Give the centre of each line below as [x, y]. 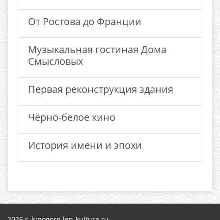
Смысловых [55, 61]
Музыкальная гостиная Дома [97, 49]
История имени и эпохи [85, 145]
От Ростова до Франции [85, 21]
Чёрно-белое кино [72, 117]
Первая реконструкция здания [101, 89]
